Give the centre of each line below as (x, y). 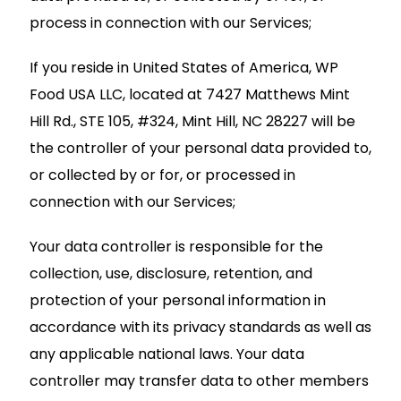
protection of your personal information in (178, 300)
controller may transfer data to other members (199, 380)
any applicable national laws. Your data (167, 354)
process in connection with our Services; (171, 22)
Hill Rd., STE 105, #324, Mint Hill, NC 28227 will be (192, 121)
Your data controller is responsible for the (176, 246)
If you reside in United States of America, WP (184, 67)
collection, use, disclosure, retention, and (171, 273)
